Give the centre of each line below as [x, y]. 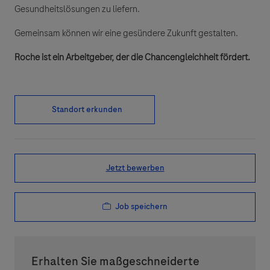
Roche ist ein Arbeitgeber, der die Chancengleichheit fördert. [132, 58]
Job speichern [141, 207]
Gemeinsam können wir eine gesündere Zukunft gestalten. [126, 33]
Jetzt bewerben [135, 168]
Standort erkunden [87, 110]
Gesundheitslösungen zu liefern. [78, 9]
